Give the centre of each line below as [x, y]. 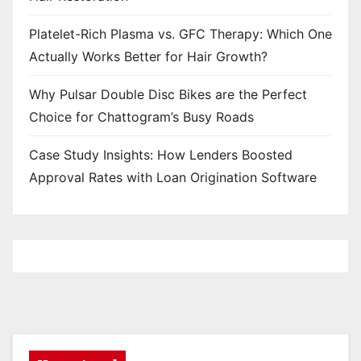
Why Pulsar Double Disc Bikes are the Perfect [168, 94]
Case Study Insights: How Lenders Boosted [161, 154]
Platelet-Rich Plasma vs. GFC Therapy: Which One [180, 33]
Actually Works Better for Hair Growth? [148, 56]
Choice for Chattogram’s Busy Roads [141, 116]
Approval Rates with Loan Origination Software [173, 177]
